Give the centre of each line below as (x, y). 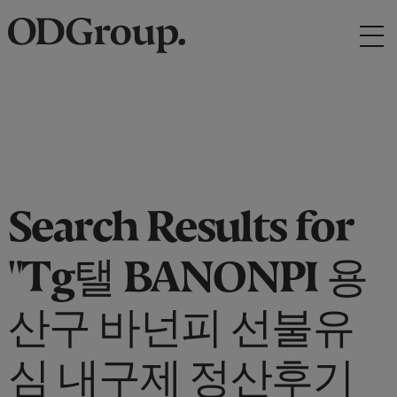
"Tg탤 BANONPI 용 (187, 266)
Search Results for (180, 216)
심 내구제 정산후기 (180, 367)
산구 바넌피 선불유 (180, 317)
